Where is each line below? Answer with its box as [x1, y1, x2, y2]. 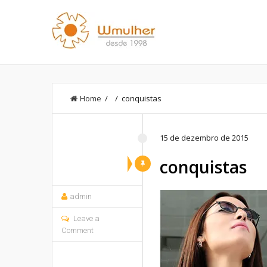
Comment [61, 226, 94, 235]
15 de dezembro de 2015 [160, 132, 249, 143]
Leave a [73, 214, 100, 223]
